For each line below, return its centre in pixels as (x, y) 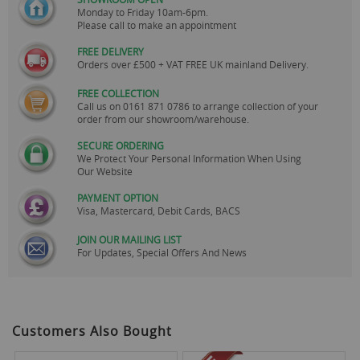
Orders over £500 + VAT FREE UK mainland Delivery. (193, 64)
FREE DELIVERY (110, 51)
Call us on (100, 106)
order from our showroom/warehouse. (163, 119)
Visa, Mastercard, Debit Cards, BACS (159, 210)
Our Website (105, 171)
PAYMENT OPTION (118, 197)
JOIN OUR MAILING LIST (129, 239)
